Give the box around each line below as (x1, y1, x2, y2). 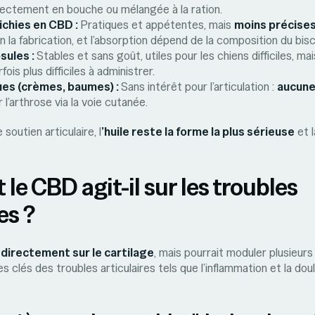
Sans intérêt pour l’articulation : (121, 79, 277, 94)
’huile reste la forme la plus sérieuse (101, 124, 295, 139)
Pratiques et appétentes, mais (80, 17, 234, 32)
